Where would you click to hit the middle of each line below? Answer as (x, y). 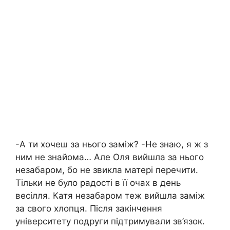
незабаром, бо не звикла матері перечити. (107, 170)
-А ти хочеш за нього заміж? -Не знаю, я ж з (112, 144)
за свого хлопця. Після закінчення (89, 208)
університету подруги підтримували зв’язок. (110, 221)
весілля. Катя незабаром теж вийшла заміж (110, 195)
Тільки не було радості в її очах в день (98, 183)
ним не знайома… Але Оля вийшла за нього (110, 157)
